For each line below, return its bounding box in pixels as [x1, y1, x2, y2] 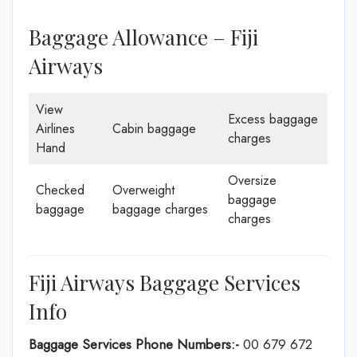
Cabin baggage [112, 120, 196, 138]
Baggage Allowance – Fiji [29, 23, 258, 51]
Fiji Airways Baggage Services [29, 269, 300, 296]
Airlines [36, 120, 75, 138]
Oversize [228, 171, 277, 190]
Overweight [112, 181, 175, 199]
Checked [36, 181, 84, 199]
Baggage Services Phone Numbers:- [29, 335, 239, 354]
